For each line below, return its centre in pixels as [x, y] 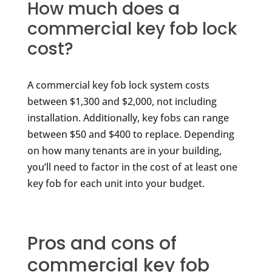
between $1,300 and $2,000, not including [122, 101]
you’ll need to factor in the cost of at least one [132, 167]
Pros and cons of [102, 243]
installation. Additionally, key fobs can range [128, 117]
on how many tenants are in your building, [124, 150]
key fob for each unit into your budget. [116, 183]
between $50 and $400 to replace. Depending [131, 134]
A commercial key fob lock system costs [118, 85]
